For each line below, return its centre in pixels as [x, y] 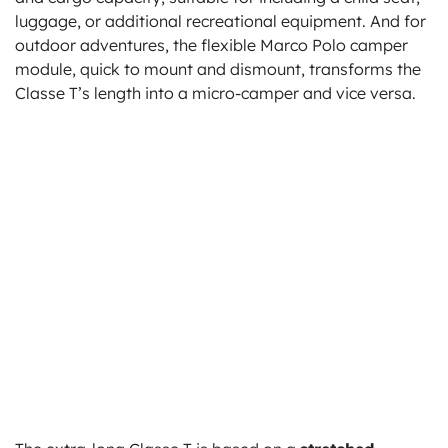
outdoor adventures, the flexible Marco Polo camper [211, 44]
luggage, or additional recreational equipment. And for [220, 20]
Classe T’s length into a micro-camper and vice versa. [215, 92]
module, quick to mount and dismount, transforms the [218, 68]
